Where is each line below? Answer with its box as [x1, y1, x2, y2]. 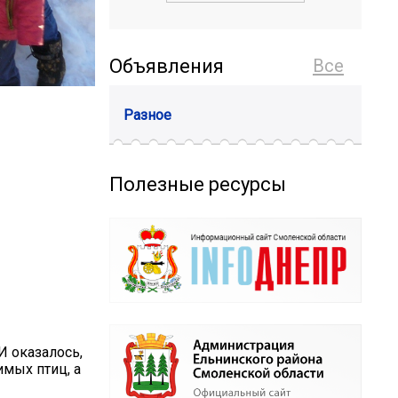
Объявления [109, 55, 224, 78]
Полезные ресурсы [109, 172, 286, 195]
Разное [123, 106, 171, 123]
